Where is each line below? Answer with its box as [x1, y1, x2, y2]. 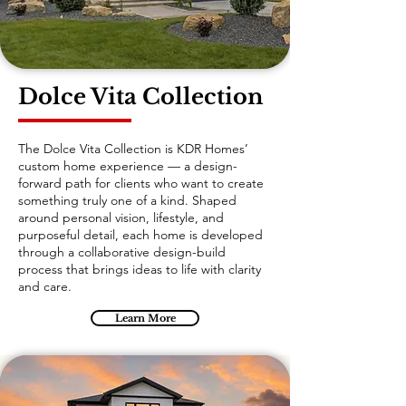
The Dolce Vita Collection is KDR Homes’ [18, 140, 248, 157]
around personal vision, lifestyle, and [18, 209, 224, 226]
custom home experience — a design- [18, 158, 237, 174]
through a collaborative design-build [18, 244, 226, 260]
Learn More [114, 312, 176, 324]
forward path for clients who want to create [18, 175, 264, 191]
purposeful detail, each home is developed [18, 227, 263, 243]
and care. [18, 278, 72, 295]
